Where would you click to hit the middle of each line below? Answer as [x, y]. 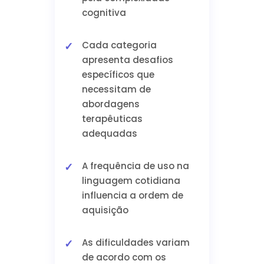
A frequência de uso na [135, 166]
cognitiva [104, 13]
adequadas [109, 133]
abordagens [110, 104]
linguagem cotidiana [131, 181]
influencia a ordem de [132, 195]
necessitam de [116, 89]
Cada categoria [119, 45]
